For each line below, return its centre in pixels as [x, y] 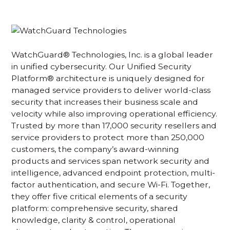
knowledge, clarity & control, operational [94, 220]
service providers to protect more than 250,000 [108, 138]
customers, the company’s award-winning [95, 149]
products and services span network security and [111, 161]
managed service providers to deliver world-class [111, 90]
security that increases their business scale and [105, 102]
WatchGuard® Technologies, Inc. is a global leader [112, 55]
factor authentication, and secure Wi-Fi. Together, [111, 185]
